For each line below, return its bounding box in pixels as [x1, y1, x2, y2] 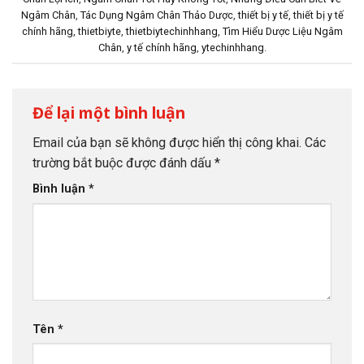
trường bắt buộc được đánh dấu [32, 155, 214, 171]
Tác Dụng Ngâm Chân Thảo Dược [80, 9, 233, 22]
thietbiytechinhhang [125, 25, 218, 38]
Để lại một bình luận [32, 101, 189, 123]
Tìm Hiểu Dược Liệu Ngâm [222, 25, 343, 38]
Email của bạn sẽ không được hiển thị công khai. [32, 135, 301, 151]
